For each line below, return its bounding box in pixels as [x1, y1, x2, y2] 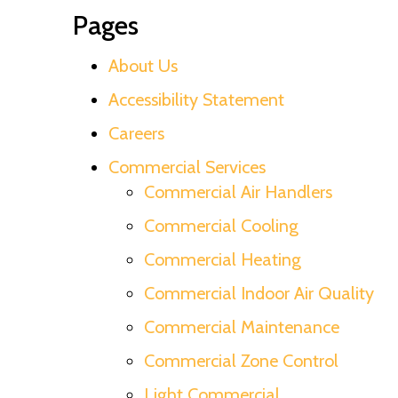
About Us [108, 54, 178, 76]
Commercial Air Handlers [144, 180, 332, 203]
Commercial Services [108, 155, 266, 178]
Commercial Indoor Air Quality [144, 282, 374, 304]
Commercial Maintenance [144, 315, 339, 338]
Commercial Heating [144, 248, 301, 270]
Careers [108, 122, 164, 144]
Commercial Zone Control [144, 349, 338, 371]
